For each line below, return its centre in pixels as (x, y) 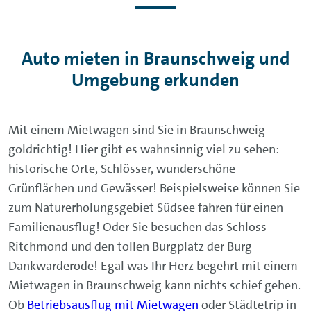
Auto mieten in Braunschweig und (155, 58)
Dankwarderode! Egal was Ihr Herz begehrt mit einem (153, 266)
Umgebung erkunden (155, 80)
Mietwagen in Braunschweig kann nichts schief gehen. (154, 285)
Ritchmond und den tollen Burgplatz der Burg (130, 246)
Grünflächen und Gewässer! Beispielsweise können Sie (154, 188)
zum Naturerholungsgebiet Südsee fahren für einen (146, 207)
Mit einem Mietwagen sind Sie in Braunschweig (137, 129)
